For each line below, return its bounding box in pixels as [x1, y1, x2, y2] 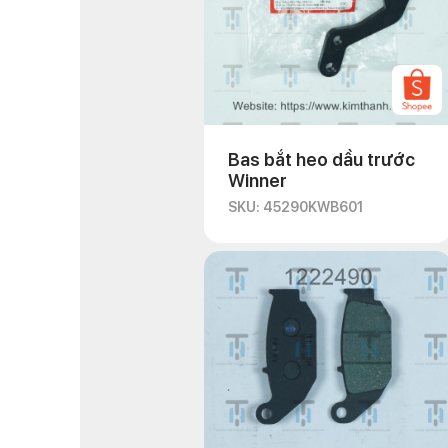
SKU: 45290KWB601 [228, 199, 363, 215]
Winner [228, 170, 287, 191]
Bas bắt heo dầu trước [228, 149, 415, 170]
